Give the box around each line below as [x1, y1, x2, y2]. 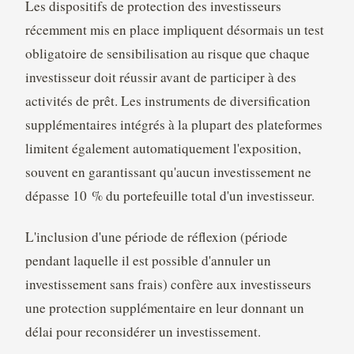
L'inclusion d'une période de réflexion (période [24, 227, 288, 246]
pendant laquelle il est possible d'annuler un [24, 250, 271, 269]
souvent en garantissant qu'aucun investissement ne [24, 162, 311, 181]
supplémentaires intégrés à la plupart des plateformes [24, 115, 322, 134]
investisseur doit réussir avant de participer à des [24, 67, 296, 86]
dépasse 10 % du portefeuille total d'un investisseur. [24, 186, 314, 205]
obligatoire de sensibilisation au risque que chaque [24, 43, 310, 62]
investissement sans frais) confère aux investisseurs [24, 274, 311, 293]
